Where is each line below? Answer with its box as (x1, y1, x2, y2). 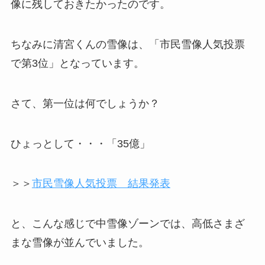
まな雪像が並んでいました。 (10, 237, 149, 249)
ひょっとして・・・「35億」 (10, 137, 150, 150)
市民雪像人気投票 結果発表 (31, 177, 170, 190)
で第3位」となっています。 (10, 57, 144, 69)
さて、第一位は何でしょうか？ (10, 97, 160, 109)
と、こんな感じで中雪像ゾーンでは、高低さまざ (10, 218, 245, 230)
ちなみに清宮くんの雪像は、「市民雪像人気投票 (10, 38, 245, 50)
